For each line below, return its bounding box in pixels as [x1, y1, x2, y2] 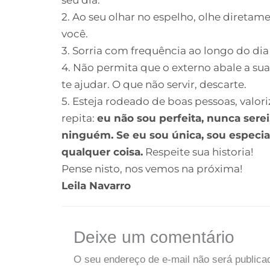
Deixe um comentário [74, 227, 234, 246]
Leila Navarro [61, 179, 131, 192]
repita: [61, 111, 97, 124]
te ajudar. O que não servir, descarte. [61, 78, 246, 90]
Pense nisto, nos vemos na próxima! [61, 162, 242, 175]
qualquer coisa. [61, 145, 143, 158]
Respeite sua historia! [143, 145, 253, 158]
